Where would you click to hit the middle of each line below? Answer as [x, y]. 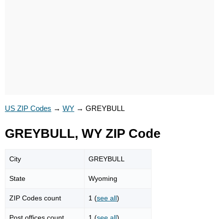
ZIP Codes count [35, 198]
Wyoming [103, 178]
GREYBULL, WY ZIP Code [83, 133]
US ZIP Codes [28, 108]
